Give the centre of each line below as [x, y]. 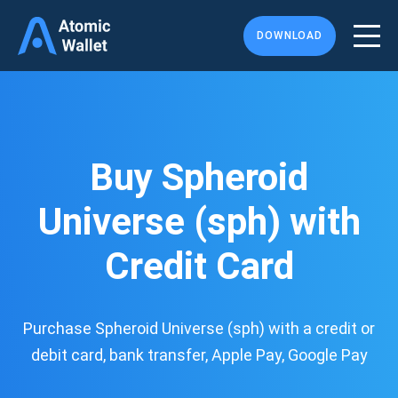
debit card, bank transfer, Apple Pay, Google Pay [199, 355]
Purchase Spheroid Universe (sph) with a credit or [199, 328]
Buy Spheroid [199, 177]
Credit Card [199, 266]
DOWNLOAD [290, 36]
